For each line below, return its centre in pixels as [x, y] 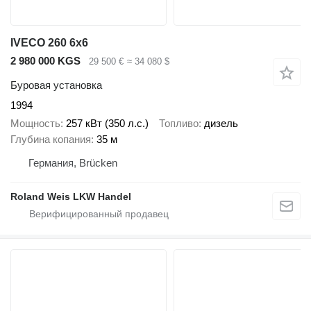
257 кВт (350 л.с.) [107, 124]
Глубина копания [51, 140]
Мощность [35, 124]
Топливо [179, 124]
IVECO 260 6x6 [49, 43]
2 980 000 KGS [45, 61]
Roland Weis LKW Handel [71, 197]
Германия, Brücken [73, 163]
